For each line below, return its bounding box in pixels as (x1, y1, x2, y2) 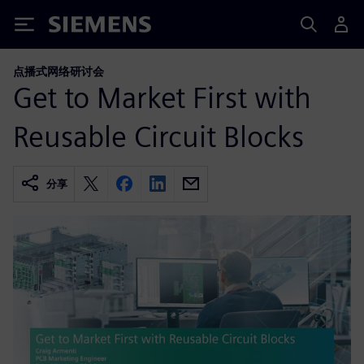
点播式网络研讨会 (13, 64, 104, 78)
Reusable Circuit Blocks (13, 118, 304, 154)
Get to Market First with (13, 79, 311, 115)
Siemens (49, 19, 102, 36)
